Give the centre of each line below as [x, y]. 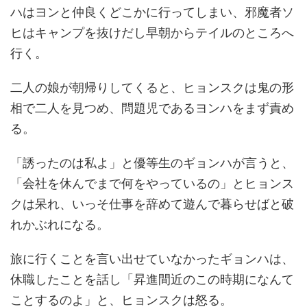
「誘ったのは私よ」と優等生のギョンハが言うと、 [152, 162]
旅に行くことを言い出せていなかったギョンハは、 [152, 258]
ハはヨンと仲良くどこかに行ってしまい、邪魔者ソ [152, 11]
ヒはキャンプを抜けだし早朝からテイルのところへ [152, 32]
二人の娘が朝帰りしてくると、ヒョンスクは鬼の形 [152, 86]
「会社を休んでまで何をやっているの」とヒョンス [152, 182]
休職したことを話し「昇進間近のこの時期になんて [152, 278]
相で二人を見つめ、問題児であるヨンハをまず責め [152, 107]
